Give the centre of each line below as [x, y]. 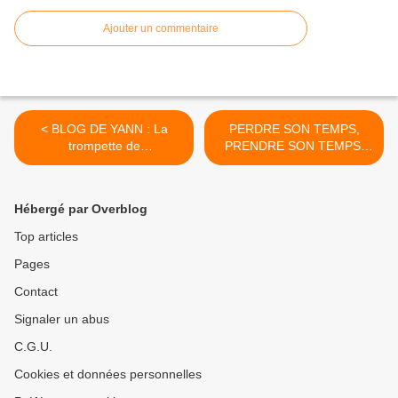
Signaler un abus [62, 319]
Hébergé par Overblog [81, 209]
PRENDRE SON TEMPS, [294, 146]
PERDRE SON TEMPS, [294, 129]
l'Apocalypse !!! [104, 163]
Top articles [46, 237]
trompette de [104, 146]
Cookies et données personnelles [108, 374]
